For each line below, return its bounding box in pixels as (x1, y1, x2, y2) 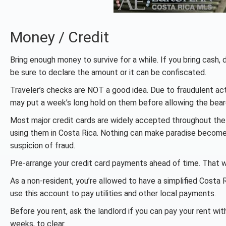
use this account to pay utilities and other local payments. (10, 189, 216, 198)
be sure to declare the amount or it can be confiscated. (10, 68, 206, 77)
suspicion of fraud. (10, 141, 75, 150)
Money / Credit (10, 28, 109, 46)
